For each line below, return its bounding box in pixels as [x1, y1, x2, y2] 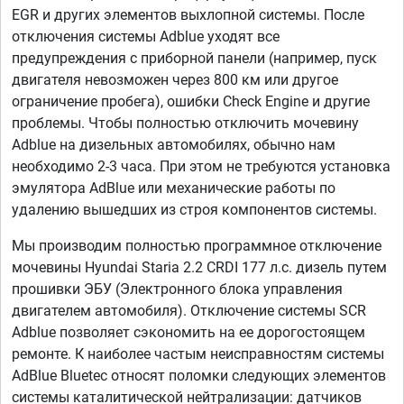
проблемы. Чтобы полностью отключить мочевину [12, 115, 359, 133]
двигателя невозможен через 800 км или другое [12, 71, 338, 89]
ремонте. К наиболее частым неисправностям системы [12, 345, 384, 363]
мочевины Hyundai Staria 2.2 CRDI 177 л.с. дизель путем [12, 259, 387, 277]
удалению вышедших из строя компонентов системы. [12, 201, 377, 219]
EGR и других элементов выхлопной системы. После [12, 6, 364, 24]
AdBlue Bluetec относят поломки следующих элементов [12, 367, 386, 385]
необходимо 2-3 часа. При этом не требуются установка [12, 158, 390, 176]
